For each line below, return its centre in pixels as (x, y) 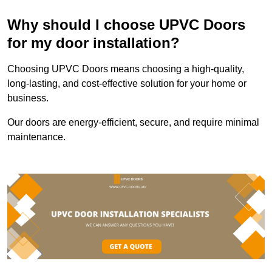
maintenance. (36, 137)
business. (28, 98)
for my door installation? (93, 42)
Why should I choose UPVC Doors (126, 24)
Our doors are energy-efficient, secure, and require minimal (133, 122)
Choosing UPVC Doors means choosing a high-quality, (126, 69)
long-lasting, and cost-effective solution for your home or (127, 83)
